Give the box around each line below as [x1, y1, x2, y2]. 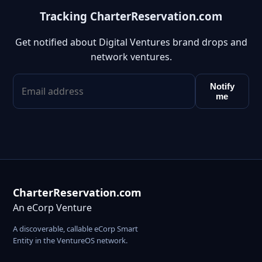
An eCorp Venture [13, 201, 92, 215]
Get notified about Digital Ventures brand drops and [15, 36, 247, 49]
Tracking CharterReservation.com [40, 8, 222, 23]
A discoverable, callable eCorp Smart [13, 223, 138, 235]
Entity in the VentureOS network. [13, 235, 127, 246]
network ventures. [90, 50, 172, 64]
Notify [209, 81, 235, 92]
